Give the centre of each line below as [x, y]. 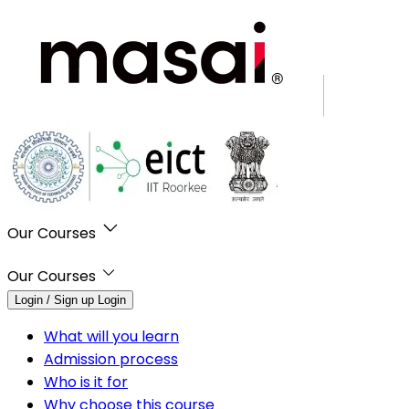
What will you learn [111, 336]
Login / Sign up [54, 299]
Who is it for [86, 382]
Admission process [111, 359]
